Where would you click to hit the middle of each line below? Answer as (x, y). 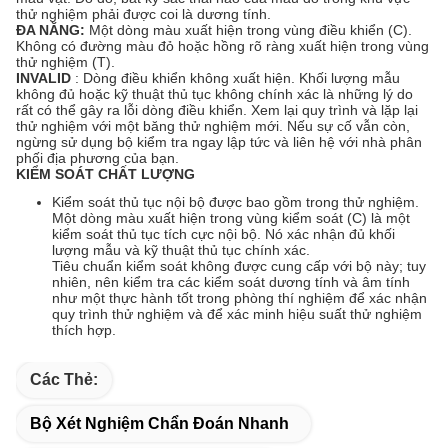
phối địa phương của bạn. (97, 157)
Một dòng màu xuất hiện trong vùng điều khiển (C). (248, 29)
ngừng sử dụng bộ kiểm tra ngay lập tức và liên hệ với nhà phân (219, 141)
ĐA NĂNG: (50, 29)
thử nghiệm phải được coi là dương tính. (143, 13)
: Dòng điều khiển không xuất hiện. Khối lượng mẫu (235, 77)
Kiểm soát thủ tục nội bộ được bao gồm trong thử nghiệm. (235, 201)
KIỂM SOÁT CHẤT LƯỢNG (105, 173)
